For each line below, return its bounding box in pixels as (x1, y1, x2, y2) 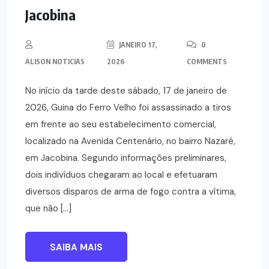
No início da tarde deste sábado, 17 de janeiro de (25, 85, 227, 97)
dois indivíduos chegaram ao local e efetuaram (25, 169, 217, 181)
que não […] (25, 202, 71, 215)
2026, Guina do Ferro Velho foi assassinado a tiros (25, 101, 231, 114)
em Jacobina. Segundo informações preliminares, (25, 152, 226, 165)
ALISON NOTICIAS (25, 57, 85, 67)
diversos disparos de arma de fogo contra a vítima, (25, 186, 236, 198)
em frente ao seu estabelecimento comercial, (25, 118, 216, 131)
